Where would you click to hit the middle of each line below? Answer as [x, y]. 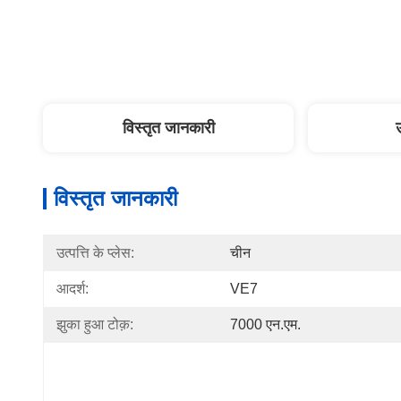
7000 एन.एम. [265, 324]
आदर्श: [73, 289]
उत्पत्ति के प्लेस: [95, 253]
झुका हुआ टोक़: [95, 324]
